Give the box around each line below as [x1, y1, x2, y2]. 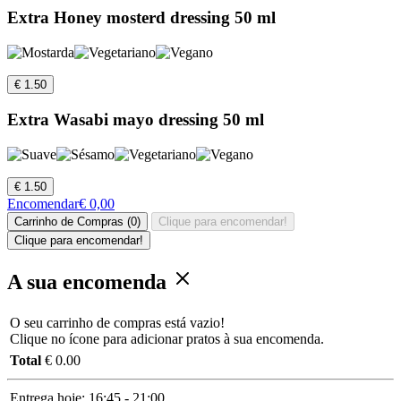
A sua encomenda [7, 270, 172, 294]
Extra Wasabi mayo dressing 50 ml [7, 110, 264, 130]
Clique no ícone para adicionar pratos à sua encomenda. [10, 330, 324, 346]
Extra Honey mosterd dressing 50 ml [7, 7, 276, 27]
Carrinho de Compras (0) [14, 215, 141, 229]
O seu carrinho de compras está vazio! [10, 314, 225, 330]
